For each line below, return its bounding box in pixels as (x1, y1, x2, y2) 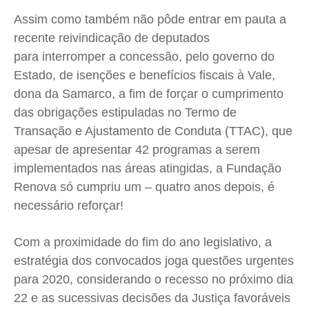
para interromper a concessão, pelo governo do (14, 50, 275, 64)
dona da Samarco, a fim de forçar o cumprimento (14, 87, 283, 101)
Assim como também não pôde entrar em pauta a (14, 12, 286, 27)
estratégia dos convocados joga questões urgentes (14, 254, 294, 268)
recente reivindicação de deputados (14, 31, 210, 46)
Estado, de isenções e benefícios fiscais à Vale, (14, 68, 275, 83)
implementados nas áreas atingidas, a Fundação (14, 161, 281, 176)
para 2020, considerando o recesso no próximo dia (14, 272, 293, 287)
